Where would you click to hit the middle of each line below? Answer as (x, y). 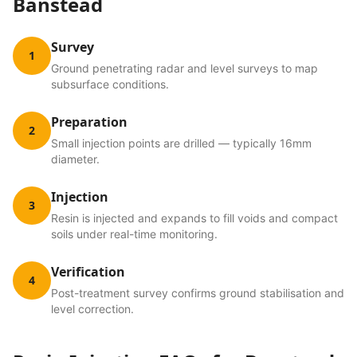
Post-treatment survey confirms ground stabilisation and (198, 293)
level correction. (92, 309)
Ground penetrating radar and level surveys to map (184, 68)
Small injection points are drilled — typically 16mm (181, 143)
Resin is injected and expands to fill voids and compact (194, 218)
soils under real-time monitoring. (134, 234)
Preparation (89, 122)
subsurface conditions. (110, 84)
